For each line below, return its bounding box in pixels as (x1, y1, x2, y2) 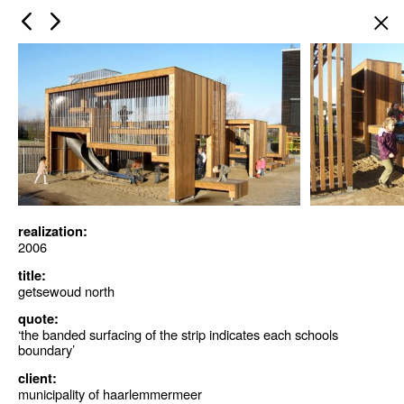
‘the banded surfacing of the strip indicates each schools (18, 325, 338, 344)
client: (18, 368, 57, 388)
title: (18, 265, 46, 285)
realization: (18, 222, 87, 241)
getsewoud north (18, 280, 115, 300)
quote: (18, 309, 59, 329)
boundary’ (18, 340, 75, 360)
